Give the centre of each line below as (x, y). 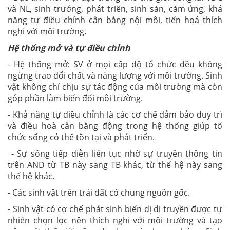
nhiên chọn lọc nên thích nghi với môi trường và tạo (115, 221)
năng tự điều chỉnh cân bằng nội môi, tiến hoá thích (115, 20)
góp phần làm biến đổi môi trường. (75, 98)
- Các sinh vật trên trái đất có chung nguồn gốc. (99, 193)
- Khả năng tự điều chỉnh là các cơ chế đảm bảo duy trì (115, 115)
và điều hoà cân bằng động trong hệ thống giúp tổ (115, 126)
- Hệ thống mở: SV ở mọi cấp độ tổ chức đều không (115, 64)
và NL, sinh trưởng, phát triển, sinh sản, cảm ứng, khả (115, 9)
